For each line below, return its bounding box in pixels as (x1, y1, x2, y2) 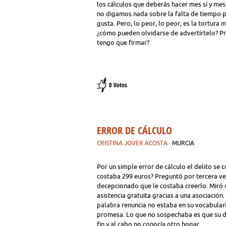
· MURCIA (167, 140, 196, 146)
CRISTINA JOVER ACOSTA (97, 140, 167, 146)
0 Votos (109, 81, 127, 89)
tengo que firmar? (97, 39, 149, 46)
